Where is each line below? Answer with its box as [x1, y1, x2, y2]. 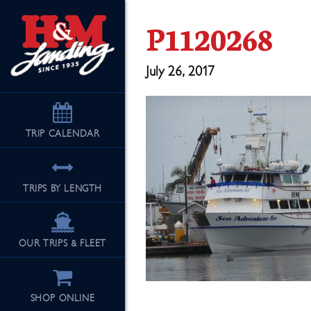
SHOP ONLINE [30, 292, 95, 305]
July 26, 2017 [146, 63, 215, 79]
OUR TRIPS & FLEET [18, 237, 107, 250]
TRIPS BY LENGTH [23, 183, 102, 195]
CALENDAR [48, 128, 100, 140]
